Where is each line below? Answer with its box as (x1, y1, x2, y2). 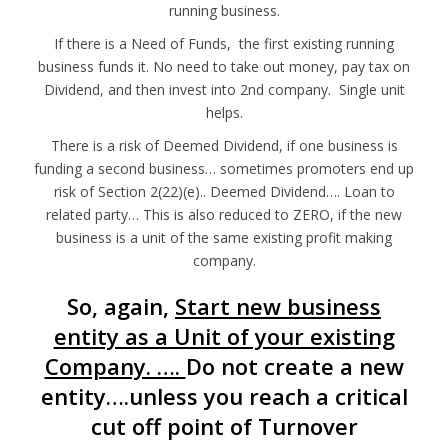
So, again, (67, 290, 175, 321)
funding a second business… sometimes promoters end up (34, 158, 414, 178)
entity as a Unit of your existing (53, 320, 395, 351)
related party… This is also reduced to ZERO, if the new (46, 204, 402, 224)
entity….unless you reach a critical (40, 380, 408, 411)
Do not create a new (185, 350, 404, 381)
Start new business (175, 290, 381, 321)
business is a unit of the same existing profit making (56, 227, 392, 247)
